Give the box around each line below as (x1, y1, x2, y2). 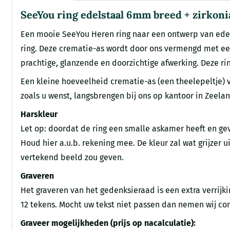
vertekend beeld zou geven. (21, 152, 124, 163)
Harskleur (21, 109, 58, 120)
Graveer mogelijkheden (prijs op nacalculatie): (21, 218, 196, 228)
